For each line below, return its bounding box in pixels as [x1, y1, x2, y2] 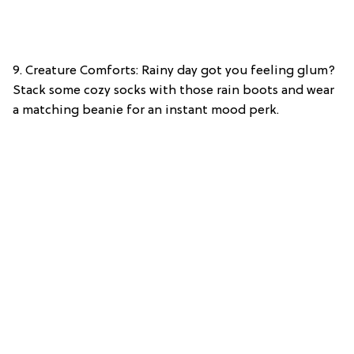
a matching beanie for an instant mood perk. [13, 104, 279, 119]
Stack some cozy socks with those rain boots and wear [13, 84, 334, 99]
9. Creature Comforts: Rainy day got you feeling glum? [13, 64, 335, 79]
